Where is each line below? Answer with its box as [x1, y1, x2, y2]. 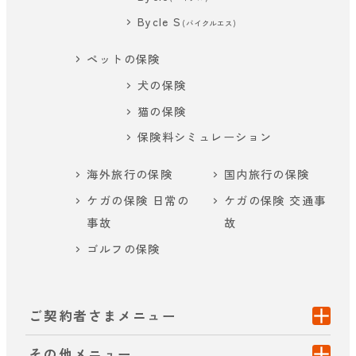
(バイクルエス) [181, 17, 238, 29]
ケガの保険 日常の [87, 192, 189, 208]
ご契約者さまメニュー [29, 305, 177, 325]
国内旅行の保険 [223, 166, 310, 183]
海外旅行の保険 [87, 166, 173, 183]
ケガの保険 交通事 [223, 192, 327, 208]
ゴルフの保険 [87, 240, 161, 257]
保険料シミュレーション [137, 129, 273, 145]
